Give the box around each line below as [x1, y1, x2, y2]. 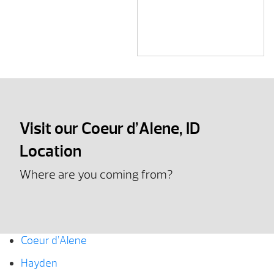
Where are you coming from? [20, 166, 173, 182]
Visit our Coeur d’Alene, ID [20, 117, 201, 139]
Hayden [20, 256, 57, 270]
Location [20, 140, 81, 161]
